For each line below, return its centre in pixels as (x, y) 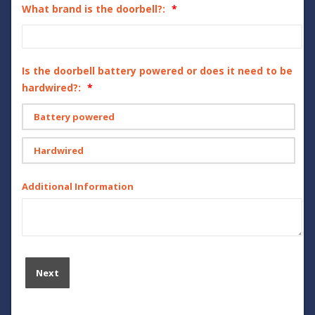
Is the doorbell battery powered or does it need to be (157, 71)
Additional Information (78, 187)
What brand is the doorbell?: (94, 9)
